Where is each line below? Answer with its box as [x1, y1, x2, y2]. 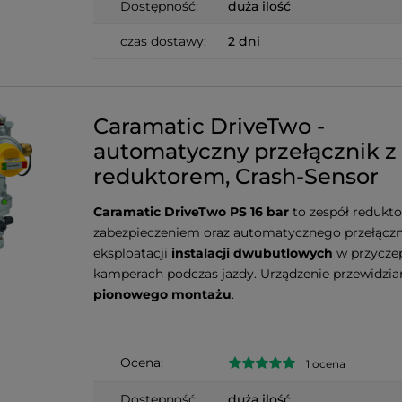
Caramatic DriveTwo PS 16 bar [93, 204, 289, 221]
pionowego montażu [93, 286, 232, 303]
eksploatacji [93, 245, 171, 262]
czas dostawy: [120, 33, 206, 50]
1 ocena [306, 356, 345, 371]
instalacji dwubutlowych [171, 245, 333, 262]
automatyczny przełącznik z [93, 138, 397, 165]
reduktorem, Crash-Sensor [93, 163, 379, 190]
